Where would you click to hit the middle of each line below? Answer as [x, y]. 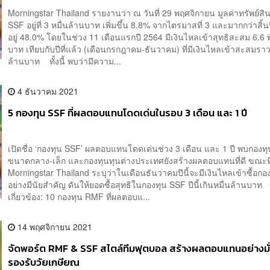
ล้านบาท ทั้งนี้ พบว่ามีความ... [65, 61]
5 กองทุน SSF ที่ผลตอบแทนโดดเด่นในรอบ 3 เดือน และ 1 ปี [128, 113]
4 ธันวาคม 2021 [47, 91]
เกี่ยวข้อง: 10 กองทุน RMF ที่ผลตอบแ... [79, 197]
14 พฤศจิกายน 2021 [54, 227]
